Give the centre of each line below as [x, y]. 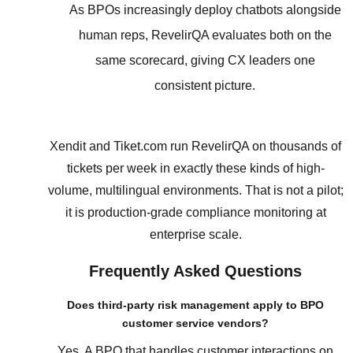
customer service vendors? [195, 323]
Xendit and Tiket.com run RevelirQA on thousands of [195, 146]
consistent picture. [205, 86]
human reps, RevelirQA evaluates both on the [205, 35]
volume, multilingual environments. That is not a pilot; [195, 190]
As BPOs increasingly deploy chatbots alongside [205, 10]
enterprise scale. [195, 234]
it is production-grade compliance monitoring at [195, 212]
